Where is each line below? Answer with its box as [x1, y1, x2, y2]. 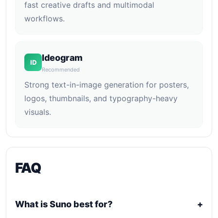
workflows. [24, 14, 65, 23]
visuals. [24, 107, 51, 117]
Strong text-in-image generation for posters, [24, 80, 189, 90]
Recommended [42, 66, 80, 73]
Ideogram [42, 53, 83, 63]
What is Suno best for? [15, 199, 112, 209]
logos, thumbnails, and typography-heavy [24, 93, 178, 103]
